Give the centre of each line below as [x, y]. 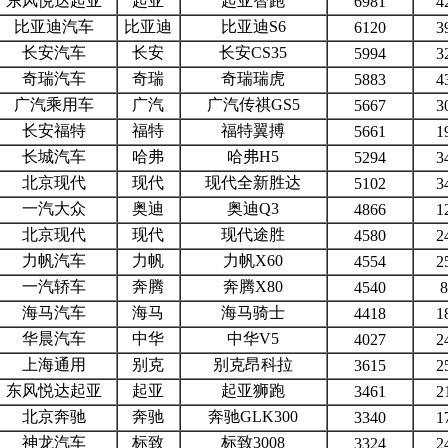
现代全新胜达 [253, 182]
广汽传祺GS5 [253, 104]
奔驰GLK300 [253, 416]
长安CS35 [253, 52]
